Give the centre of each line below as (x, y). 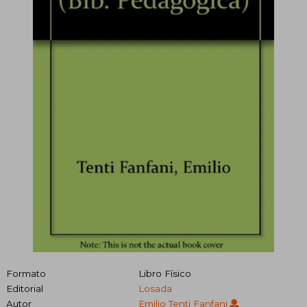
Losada (155, 288)
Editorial (25, 288)
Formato (26, 273)
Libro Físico (164, 273)
